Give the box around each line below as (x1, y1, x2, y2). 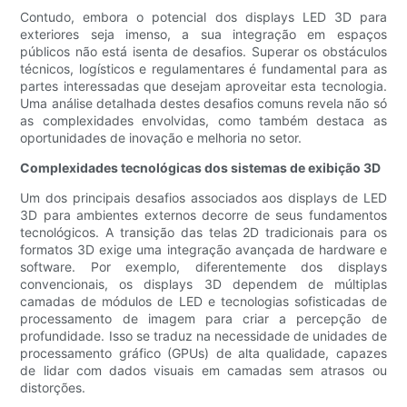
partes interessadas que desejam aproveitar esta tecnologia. (20, 78, 387, 94)
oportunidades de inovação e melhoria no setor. (20, 130, 303, 146)
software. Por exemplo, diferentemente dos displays (20, 259, 387, 275)
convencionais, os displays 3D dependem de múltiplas (20, 276, 387, 293)
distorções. (20, 380, 86, 396)
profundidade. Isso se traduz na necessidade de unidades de (20, 328, 387, 344)
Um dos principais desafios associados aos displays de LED (20, 190, 387, 206)
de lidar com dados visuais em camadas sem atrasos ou (20, 362, 387, 379)
